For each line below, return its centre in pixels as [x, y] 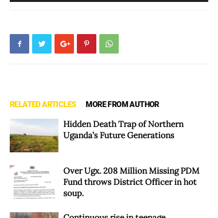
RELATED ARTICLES [43, 105]
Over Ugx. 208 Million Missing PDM [131, 171]
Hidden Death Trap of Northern [123, 124]
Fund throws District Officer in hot [130, 182]
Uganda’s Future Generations [120, 136]
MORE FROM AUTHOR [122, 105]
